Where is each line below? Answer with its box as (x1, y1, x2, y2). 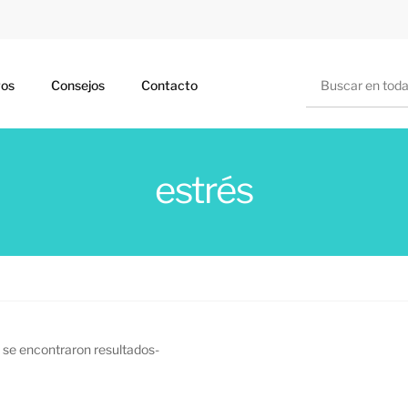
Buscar (304, 58, 347, 74)
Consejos (51, 77, 105, 93)
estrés (155, 168, 253, 212)
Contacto (141, 77, 198, 93)
